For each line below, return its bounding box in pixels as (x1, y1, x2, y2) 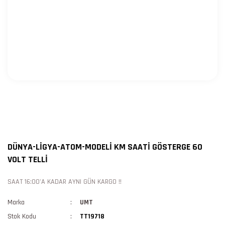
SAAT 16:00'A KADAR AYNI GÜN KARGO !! (8, 177, 122, 186)
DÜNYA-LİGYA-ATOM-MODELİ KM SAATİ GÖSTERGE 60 (8, 141, 202, 153)
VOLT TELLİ (8, 154, 48, 165)
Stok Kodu (8, 212, 36, 221)
